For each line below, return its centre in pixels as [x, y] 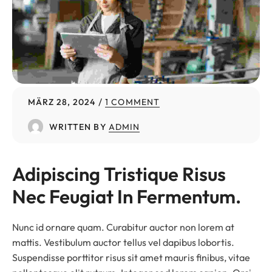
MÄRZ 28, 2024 [61, 102]
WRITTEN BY [77, 127]
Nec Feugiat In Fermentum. [127, 196]
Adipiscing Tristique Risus [121, 174]
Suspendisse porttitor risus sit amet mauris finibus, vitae [131, 257]
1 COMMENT [133, 102]
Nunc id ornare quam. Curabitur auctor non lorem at [123, 227]
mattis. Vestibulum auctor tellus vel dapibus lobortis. [123, 242]
